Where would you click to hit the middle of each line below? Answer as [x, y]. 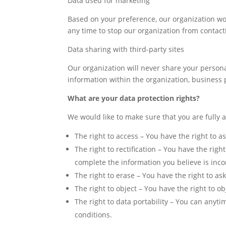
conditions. [94, 215]
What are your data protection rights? [134, 98]
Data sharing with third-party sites [126, 49]
